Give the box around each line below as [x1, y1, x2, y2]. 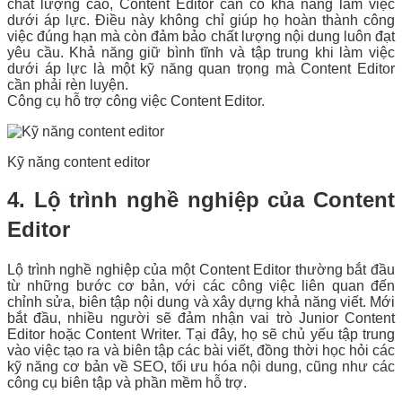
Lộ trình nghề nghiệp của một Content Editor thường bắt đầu [7, 261, 395, 277]
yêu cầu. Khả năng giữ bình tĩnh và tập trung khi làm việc [7, 44, 395, 60]
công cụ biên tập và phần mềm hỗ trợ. [7, 374, 254, 390]
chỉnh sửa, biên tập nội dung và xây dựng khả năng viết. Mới [7, 293, 395, 310]
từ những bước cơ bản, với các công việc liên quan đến [7, 277, 395, 293]
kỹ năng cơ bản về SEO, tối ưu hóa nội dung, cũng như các [7, 358, 395, 374]
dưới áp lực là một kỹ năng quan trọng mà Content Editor [7, 60, 395, 76]
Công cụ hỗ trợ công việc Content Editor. [7, 92, 265, 109]
